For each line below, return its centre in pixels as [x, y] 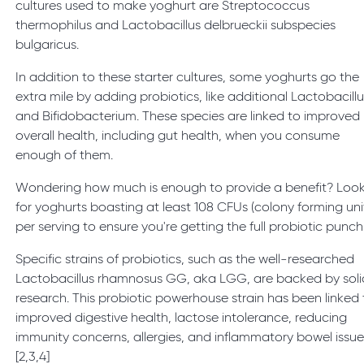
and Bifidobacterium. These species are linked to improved [188, 117]
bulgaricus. [51, 46]
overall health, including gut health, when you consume [178, 137]
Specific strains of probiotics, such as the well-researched [185, 260]
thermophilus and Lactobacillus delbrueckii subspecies [176, 26]
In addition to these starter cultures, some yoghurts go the [188, 78]
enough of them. [68, 156]
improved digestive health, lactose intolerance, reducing [182, 319]
